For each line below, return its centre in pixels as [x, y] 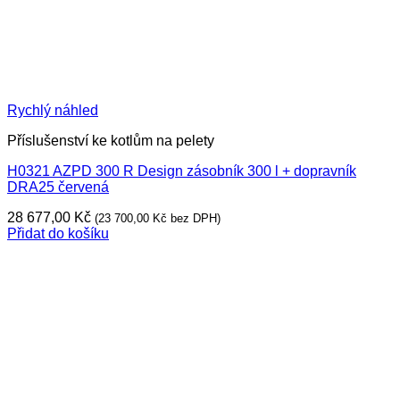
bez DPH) [194, 218]
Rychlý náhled [53, 110]
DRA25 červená [58, 187]
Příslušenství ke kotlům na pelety [111, 141]
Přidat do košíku [58, 233]
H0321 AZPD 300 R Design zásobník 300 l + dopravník [182, 171]
